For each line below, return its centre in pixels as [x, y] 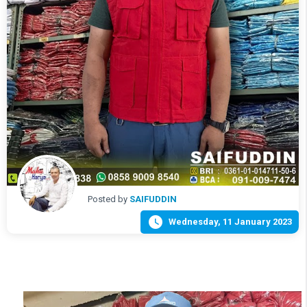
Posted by [109, 199]
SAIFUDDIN [153, 199]
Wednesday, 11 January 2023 [230, 222]
